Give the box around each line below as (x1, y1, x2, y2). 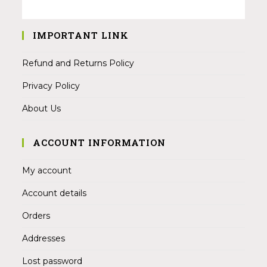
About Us (22, 103, 61, 114)
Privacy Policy (22, 80, 80, 92)
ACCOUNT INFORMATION (33, 136, 166, 149)
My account (22, 165, 72, 176)
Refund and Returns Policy (22, 58, 135, 69)
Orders (22, 210, 51, 222)
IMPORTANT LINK (33, 29, 129, 42)
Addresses (22, 233, 66, 244)
